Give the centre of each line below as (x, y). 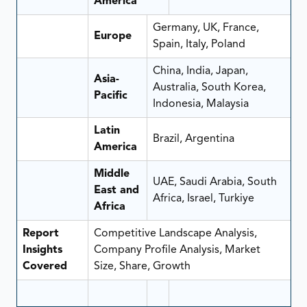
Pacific (110, 96)
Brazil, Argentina (193, 139)
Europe (112, 36)
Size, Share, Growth (142, 266)
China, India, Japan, (200, 71)
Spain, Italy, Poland (199, 44)
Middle (111, 174)
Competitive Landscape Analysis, (175, 233)
